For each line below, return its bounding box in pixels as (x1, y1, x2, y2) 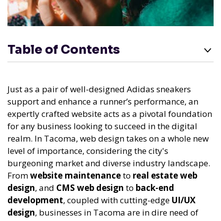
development (7, 194, 63, 206)
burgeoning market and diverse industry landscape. (7, 157, 210, 169)
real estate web (133, 170, 197, 181)
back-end (136, 182, 174, 193)
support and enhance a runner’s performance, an (7, 96, 198, 107)
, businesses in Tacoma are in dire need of (35, 207, 198, 218)
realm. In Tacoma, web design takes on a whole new (7, 133, 209, 144)
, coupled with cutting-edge (63, 194, 172, 206)
